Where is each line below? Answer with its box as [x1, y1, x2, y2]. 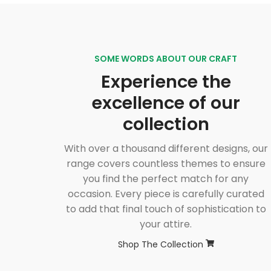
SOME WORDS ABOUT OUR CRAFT [94, 53, 238, 65]
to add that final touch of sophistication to [65, 202, 266, 217]
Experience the [100, 70, 231, 94]
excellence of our [91, 91, 240, 116]
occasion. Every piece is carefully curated [67, 187, 264, 201]
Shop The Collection [117, 238, 206, 251]
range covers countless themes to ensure [66, 157, 266, 171]
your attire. [140, 217, 192, 232]
